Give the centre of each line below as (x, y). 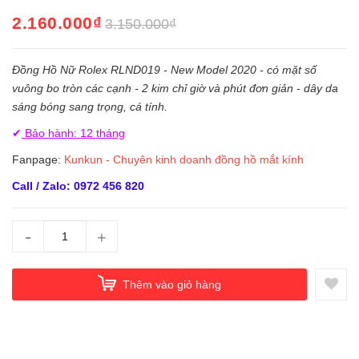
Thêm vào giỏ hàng (172, 284)
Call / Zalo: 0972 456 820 (78, 186)
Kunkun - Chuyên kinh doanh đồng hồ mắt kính (184, 160)
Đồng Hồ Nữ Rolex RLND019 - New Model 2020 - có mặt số (164, 70)
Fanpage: (38, 160)
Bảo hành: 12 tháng (73, 133)
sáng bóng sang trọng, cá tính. (91, 107)
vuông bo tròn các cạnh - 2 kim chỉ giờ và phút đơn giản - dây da (175, 89)
